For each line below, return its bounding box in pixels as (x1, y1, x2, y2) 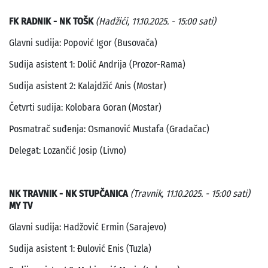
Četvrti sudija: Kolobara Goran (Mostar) (9, 102, 162, 114)
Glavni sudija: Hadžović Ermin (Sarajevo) (9, 221, 166, 233)
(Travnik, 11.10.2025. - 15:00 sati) (130, 188, 250, 200)
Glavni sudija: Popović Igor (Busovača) (9, 37, 157, 49)
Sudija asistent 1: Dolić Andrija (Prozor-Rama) (9, 59, 185, 71)
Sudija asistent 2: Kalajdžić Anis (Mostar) (9, 80, 166, 92)
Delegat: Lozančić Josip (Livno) (9, 145, 126, 157)
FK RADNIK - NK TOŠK (9, 16, 96, 28)
